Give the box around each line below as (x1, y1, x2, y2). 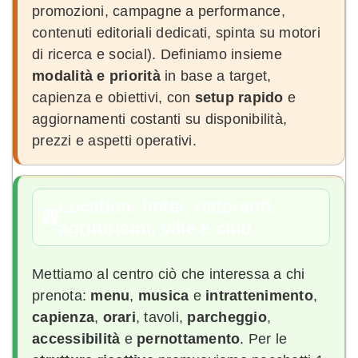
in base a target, (160, 67, 272, 84)
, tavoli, (135, 308, 188, 325)
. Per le (240, 330, 288, 347)
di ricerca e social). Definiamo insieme (32, 46, 282, 62)
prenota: (32, 287, 91, 304)
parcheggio (187, 308, 267, 325)
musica (137, 287, 189, 304)
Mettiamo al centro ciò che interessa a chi (32, 265, 305, 282)
